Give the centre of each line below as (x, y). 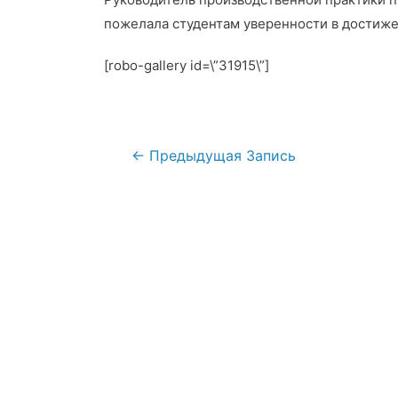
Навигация (142, 155)
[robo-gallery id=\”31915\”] (187, 66)
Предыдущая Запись (220, 156)
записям (134, 203)
